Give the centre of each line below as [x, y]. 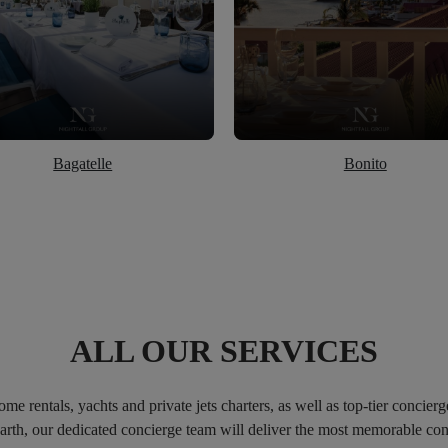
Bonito [365, 164]
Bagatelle [83, 164]
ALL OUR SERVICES [224, 351]
